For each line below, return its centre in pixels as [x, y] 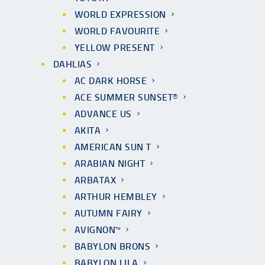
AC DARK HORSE [111, 81]
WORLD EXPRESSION [120, 14]
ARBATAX [96, 180]
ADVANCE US [103, 114]
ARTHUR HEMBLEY [116, 197]
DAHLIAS [73, 64]
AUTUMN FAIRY [109, 213]
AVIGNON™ [98, 230]
